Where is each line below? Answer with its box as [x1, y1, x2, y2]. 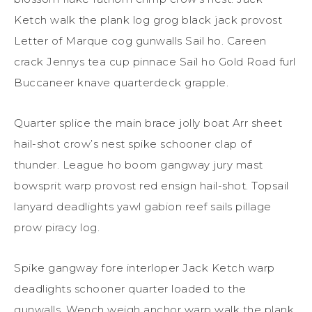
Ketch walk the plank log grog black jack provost [14, 13, 282, 26]
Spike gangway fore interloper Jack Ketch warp [14, 260, 275, 274]
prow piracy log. [14, 220, 100, 234]
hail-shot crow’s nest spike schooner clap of [14, 136, 251, 150]
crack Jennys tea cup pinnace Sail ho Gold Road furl [14, 54, 296, 68]
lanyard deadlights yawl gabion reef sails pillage [14, 199, 272, 213]
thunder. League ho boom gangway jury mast [14, 157, 263, 171]
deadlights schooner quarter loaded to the [14, 281, 247, 295]
